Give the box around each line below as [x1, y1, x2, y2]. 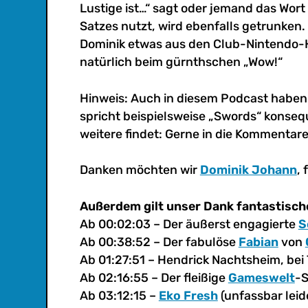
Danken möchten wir [79, 162, 200, 177]
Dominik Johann [199, 162, 297, 177]
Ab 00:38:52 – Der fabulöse [79, 234, 239, 250]
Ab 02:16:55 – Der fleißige [79, 270, 228, 285]
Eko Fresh [158, 288, 218, 303]
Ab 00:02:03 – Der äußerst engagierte [79, 217, 298, 232]
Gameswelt [228, 270, 295, 285]
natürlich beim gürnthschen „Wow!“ [79, 54, 283, 69]
